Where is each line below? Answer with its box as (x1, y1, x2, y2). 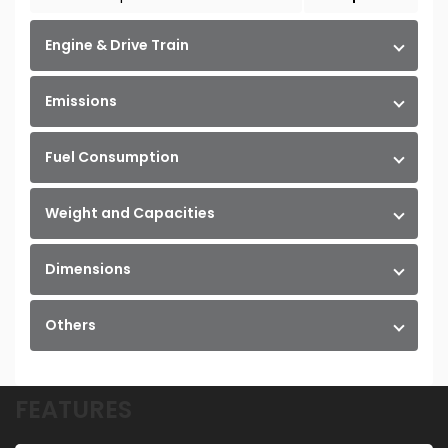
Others (45, 315, 96, 336)
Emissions (45, 91, 117, 112)
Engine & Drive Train (45, 35, 189, 56)
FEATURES (15, 393, 132, 427)
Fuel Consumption (45, 147, 179, 168)
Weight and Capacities (45, 203, 215, 224)
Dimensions (45, 259, 131, 280)
